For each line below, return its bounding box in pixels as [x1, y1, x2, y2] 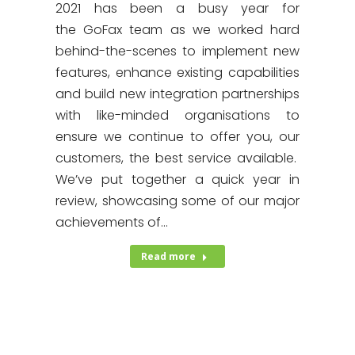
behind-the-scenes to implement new [55, 42, 300, 60]
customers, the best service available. [55, 149, 300, 167]
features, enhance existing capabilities [55, 63, 300, 82]
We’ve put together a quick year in [55, 170, 300, 189]
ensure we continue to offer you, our [55, 128, 300, 146]
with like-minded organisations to [55, 106, 300, 124]
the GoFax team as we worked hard [55, 21, 300, 39]
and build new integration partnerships [55, 85, 300, 103]
